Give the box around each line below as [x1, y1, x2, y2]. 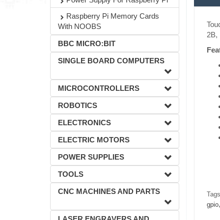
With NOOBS [58, 22, 101, 30]
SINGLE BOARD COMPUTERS [58, 56, 165, 65]
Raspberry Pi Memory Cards [66, 12, 159, 20]
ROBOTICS [58, 101, 97, 110]
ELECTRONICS [58, 118, 111, 127]
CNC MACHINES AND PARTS [58, 187, 160, 195]
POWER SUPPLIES [58, 153, 124, 161]
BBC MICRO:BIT [58, 39, 115, 48]
